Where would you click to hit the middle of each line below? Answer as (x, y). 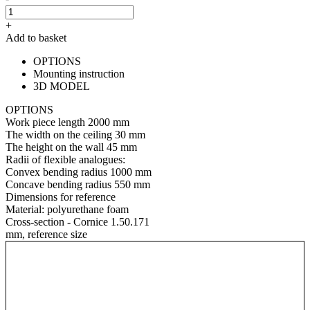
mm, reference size (46, 234)
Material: (25, 209)
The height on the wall (55, 147)
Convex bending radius (56, 172)
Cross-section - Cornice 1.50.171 (77, 221)
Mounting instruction (79, 73)
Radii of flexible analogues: (65, 159)
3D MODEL (62, 86)
